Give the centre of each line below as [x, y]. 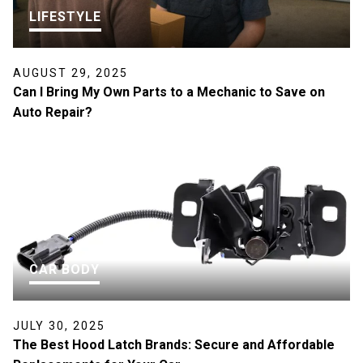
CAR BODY [64, 269]
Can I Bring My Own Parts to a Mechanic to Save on [169, 92]
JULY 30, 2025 [59, 325]
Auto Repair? [53, 112]
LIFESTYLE [65, 16]
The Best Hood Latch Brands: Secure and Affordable [174, 344]
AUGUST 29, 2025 [70, 73]
